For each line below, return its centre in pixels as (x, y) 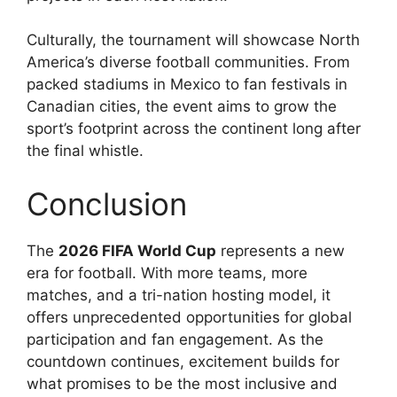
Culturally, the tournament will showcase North (193, 40)
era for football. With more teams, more (167, 272)
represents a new (280, 250)
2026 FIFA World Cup (137, 250)
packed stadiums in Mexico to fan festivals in (187, 85)
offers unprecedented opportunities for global (189, 317)
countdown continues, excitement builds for (183, 361)
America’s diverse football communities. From (188, 62)
